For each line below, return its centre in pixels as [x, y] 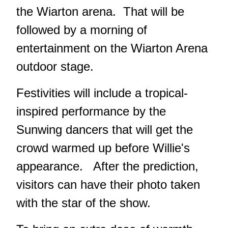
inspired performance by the [91, 111]
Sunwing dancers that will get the [105, 129]
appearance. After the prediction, [107, 166]
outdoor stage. [55, 66]
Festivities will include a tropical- [102, 93]
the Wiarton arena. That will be [100, 11]
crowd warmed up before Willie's [103, 148]
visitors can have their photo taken [108, 184]
